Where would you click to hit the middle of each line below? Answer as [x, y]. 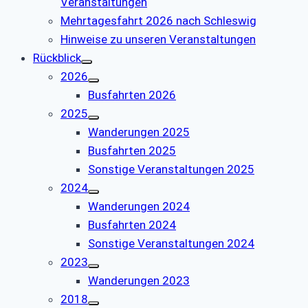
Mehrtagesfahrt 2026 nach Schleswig [158, 20]
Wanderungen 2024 [139, 206]
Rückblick [57, 57]
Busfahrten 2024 [132, 224]
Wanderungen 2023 [139, 280]
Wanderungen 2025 [139, 132]
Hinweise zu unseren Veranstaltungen [158, 39]
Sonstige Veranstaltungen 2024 [171, 243]
